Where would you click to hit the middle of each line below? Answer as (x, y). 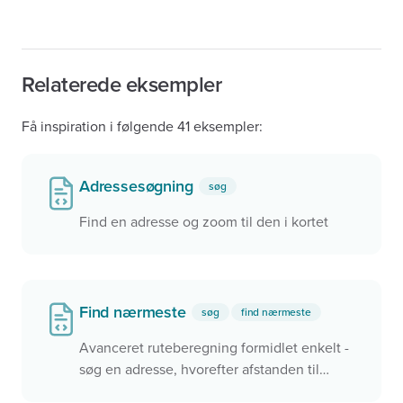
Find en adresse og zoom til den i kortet (204, 222)
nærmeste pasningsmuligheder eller (193, 391)
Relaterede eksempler (122, 85)
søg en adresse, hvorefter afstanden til (199, 370)
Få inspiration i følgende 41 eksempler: (142, 127)
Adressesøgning (139, 186)
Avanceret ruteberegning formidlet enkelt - (214, 348)
